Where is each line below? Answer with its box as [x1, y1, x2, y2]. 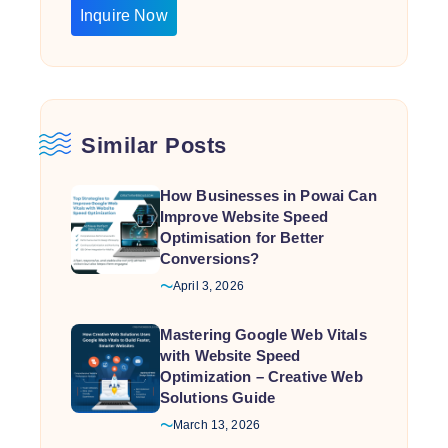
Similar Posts [81, 133, 227, 158]
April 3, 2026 [172, 279, 244, 293]
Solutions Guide [159, 389, 276, 406]
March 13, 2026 [172, 418, 261, 432]
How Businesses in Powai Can [159, 187, 377, 204]
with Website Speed [159, 347, 301, 364]
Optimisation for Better [159, 229, 325, 246]
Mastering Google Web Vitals [159, 326, 367, 343]
